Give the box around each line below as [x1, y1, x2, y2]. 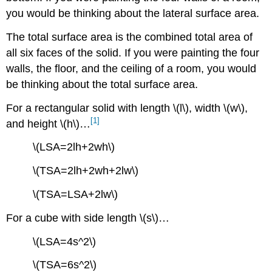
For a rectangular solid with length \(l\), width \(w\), [6, 101, 248, 114]
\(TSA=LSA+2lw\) [33, 188, 118, 200]
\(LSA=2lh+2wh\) [33, 141, 115, 154]
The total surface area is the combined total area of [6, 30, 253, 43]
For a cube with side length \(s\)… [6, 211, 170, 224]
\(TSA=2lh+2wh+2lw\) [33, 165, 139, 177]
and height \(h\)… [6, 117, 91, 130]
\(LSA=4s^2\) [33, 235, 97, 248]
